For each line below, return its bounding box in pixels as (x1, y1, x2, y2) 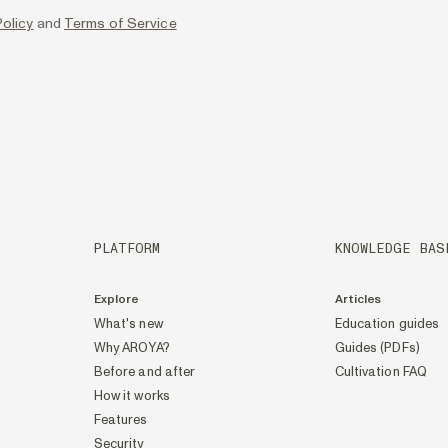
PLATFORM (93, 240, 161, 258)
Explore (93, 291, 138, 308)
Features (93, 411, 148, 429)
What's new (93, 315, 163, 333)
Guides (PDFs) (334, 339, 420, 357)
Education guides (334, 315, 440, 333)
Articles (334, 291, 381, 308)
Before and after (93, 363, 196, 381)
